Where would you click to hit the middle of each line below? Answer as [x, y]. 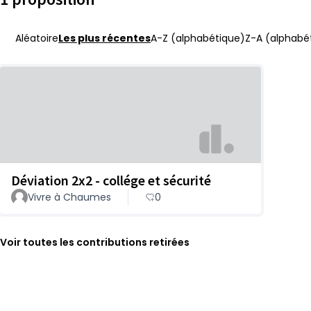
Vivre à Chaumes [69, 197]
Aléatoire [37, 38]
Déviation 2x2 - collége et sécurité [111, 180]
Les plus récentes [104, 38]
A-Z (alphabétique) [198, 38]
